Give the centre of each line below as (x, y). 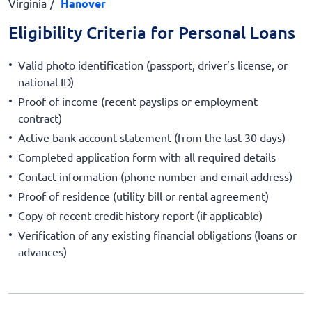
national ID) (46, 81)
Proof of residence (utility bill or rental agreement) (143, 195)
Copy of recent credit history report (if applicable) (140, 215)
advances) (42, 251)
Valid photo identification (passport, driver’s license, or (153, 64)
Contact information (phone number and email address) (155, 176)
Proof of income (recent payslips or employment (138, 101)
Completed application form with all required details (147, 156)
